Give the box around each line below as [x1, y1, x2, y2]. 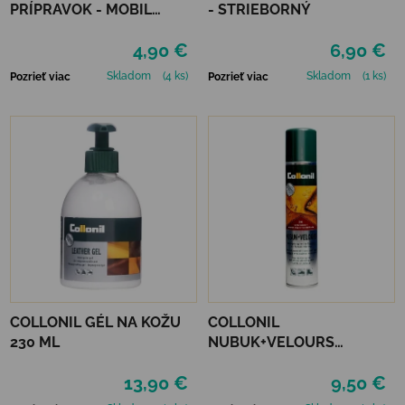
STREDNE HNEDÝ [208, 353, 328, 371]
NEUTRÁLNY [10, 20, 99, 38]
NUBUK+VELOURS [208, 333, 334, 351]
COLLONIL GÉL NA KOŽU [10, 313, 181, 331]
